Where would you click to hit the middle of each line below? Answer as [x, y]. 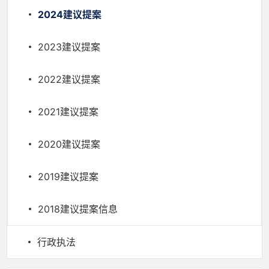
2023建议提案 [69, 47]
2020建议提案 [69, 144]
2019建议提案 [68, 177]
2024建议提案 [70, 14]
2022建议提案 [69, 79]
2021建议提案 [68, 112]
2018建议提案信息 [78, 209]
